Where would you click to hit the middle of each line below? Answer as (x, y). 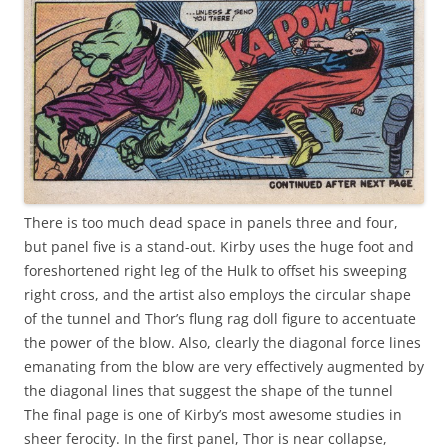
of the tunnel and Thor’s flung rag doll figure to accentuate (220, 318)
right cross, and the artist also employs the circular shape (217, 294)
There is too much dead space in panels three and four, (211, 222)
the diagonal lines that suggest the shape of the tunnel (208, 390)
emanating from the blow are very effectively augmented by (224, 366)
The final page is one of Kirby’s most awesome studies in (213, 414)
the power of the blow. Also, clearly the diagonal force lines (222, 342)
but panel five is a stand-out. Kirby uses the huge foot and (219, 246)
